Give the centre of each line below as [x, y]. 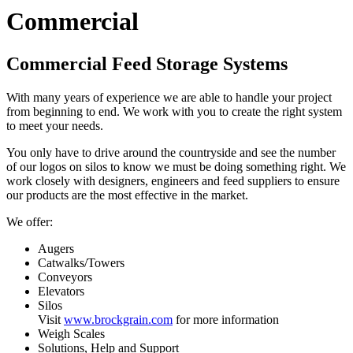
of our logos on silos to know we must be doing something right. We [176, 166]
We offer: [30, 221]
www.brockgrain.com [118, 319]
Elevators [61, 291]
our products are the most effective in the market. [127, 195]
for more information [226, 319]
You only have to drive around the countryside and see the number [171, 152]
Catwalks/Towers [81, 262]
